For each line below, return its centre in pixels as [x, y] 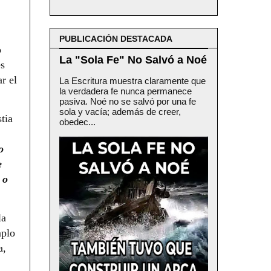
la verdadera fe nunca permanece [126, 91]
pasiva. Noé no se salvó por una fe [128, 101]
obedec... [77, 122]
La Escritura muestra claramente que [132, 80]
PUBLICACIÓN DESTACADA [116, 38]
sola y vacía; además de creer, [120, 111]
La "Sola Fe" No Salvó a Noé [133, 60]
